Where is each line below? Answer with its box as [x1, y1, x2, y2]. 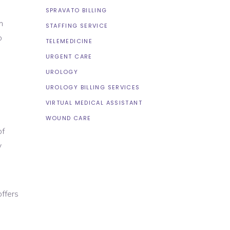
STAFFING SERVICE [45, 22, 108, 30]
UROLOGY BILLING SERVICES [45, 83, 140, 91]
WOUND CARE [45, 114, 91, 122]
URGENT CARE [45, 52, 92, 61]
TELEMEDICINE [45, 37, 92, 45]
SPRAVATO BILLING [45, 6, 107, 14]
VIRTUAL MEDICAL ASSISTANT [45, 99, 142, 107]
